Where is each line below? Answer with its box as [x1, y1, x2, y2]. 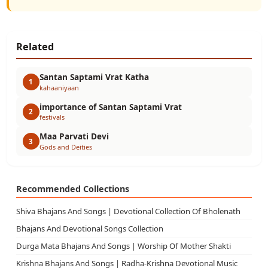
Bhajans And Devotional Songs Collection [16, 223, 163, 234]
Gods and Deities [39, 142, 92, 151]
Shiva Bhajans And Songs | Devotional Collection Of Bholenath [16, 206, 240, 217]
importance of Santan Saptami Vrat [39, 100, 182, 112]
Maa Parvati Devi [39, 130, 109, 142]
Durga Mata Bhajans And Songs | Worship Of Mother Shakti [16, 240, 231, 252]
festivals [39, 112, 65, 122]
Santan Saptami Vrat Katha [39, 71, 149, 83]
